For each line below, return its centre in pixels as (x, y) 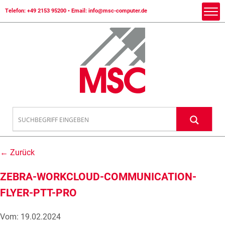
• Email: (77, 11)
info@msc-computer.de (118, 11)
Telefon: (16, 11)
